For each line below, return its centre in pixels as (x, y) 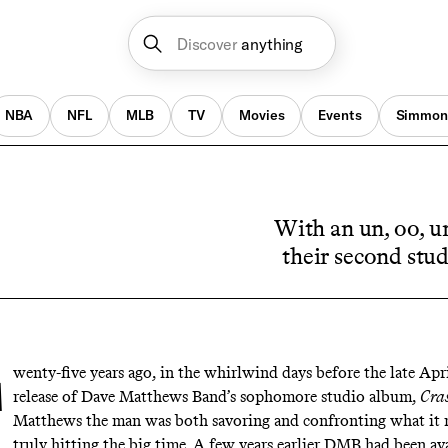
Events (340, 115)
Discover (207, 43)
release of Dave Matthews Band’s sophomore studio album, (216, 397)
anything (272, 43)
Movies (262, 115)
